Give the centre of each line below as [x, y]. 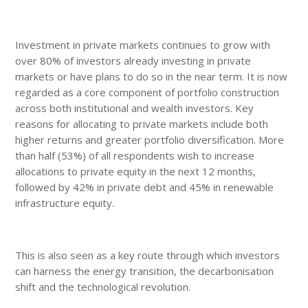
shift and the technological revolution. [103, 286]
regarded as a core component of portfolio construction [147, 92]
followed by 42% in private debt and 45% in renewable [145, 187]
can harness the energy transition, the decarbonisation [145, 271]
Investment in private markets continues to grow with [143, 44]
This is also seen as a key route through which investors [148, 255]
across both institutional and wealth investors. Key [135, 108]
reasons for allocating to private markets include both [142, 123]
